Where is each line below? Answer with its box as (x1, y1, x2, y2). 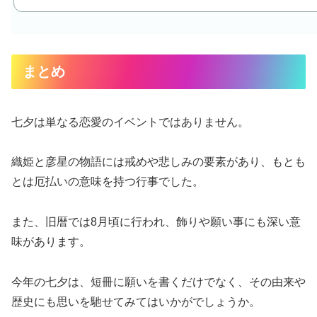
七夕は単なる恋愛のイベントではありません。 (11, 115, 249, 128)
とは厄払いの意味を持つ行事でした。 (11, 175, 204, 188)
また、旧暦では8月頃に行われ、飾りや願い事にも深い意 (11, 216, 301, 229)
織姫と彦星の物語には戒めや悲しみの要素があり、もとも (11, 156, 306, 168)
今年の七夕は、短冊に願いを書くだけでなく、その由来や (11, 275, 306, 288)
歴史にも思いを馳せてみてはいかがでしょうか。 (11, 295, 260, 308)
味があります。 (11, 236, 91, 248)
